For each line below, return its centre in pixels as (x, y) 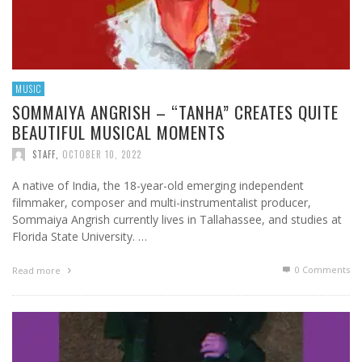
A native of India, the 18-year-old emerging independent (158, 186)
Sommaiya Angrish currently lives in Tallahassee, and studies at (177, 220)
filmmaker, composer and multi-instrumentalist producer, (162, 203)
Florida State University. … (80, 237)
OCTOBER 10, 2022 (102, 155)
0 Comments (321, 270)
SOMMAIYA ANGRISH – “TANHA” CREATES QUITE (175, 112)
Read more (38, 271)
